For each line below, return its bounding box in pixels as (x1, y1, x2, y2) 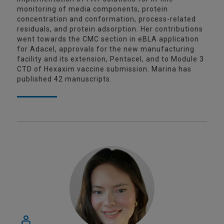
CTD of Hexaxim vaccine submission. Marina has (17, 65, 191, 73)
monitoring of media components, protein (17, 5, 168, 13)
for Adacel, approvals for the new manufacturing (17, 45, 194, 53)
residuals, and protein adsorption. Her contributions (17, 25, 203, 33)
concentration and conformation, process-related (17, 15, 196, 23)
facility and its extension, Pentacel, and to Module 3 (17, 55, 204, 63)
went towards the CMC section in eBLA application (17, 35, 199, 43)
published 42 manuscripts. (17, 75, 112, 83)
